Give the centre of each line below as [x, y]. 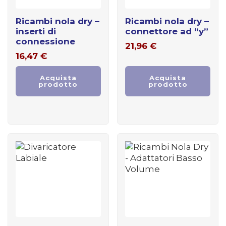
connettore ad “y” [167, 31]
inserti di [36, 31]
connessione [45, 41]
